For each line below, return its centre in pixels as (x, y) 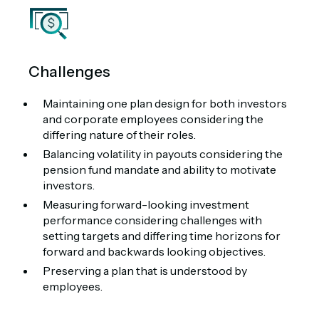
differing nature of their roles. (119, 135)
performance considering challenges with (152, 220)
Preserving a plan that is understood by (145, 271)
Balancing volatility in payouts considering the (163, 154)
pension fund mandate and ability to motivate (159, 169)
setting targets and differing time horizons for (162, 236)
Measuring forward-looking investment (146, 204)
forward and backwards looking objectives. (154, 251)
